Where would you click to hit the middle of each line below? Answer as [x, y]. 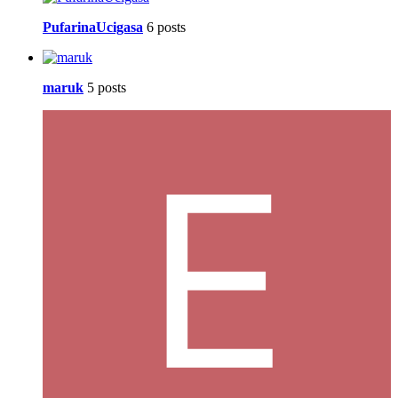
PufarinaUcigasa [93, 28]
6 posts [166, 28]
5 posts [107, 88]
